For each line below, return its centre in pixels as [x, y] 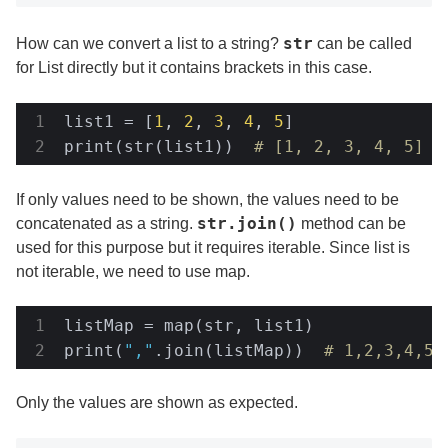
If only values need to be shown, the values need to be [207, 199]
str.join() [247, 223]
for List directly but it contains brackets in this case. [194, 68]
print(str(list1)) [159, 147]
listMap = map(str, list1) [189, 325]
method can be [351, 223]
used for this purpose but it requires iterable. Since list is [213, 247]
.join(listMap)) [239, 350]
